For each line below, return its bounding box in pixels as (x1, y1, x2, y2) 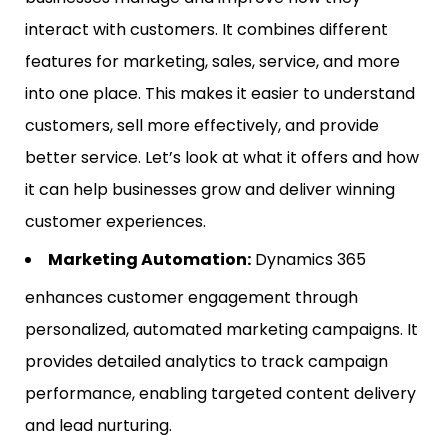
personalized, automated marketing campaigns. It (25, 318, 418, 342)
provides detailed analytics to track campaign (25, 350, 388, 374)
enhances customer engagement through (25, 286, 358, 310)
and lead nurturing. (25, 414, 172, 438)
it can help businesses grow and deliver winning (25, 178, 395, 202)
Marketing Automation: (48, 248, 251, 272)
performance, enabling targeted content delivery (25, 382, 416, 406)
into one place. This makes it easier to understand (25, 82, 415, 106)
